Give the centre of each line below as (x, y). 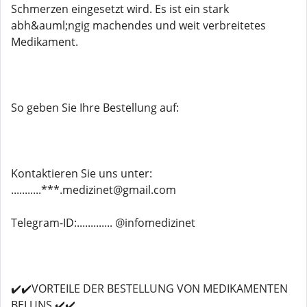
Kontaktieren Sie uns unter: (82, 173)
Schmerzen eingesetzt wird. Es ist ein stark (120, 9)
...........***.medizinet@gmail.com (94, 190)
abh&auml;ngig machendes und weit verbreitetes (138, 25)
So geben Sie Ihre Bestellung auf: (95, 108)
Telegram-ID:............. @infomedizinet (103, 223)
